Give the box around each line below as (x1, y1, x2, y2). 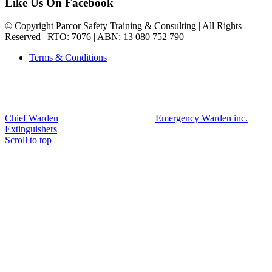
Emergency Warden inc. (155, 113, 248, 124)
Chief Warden (5, 113, 58, 124)
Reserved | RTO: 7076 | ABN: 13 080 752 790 (5, 32, 184, 42)
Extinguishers (5, 124, 57, 135)
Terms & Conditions (29, 52, 107, 63)
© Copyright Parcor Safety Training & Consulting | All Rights (5, 21, 242, 32)
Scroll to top (5, 135, 52, 146)
